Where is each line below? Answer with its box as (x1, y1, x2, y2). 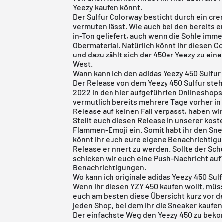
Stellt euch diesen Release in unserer (73, 115, 205, 125)
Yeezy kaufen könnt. (73, 2, 143, 12)
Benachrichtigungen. (73, 162, 147, 172)
